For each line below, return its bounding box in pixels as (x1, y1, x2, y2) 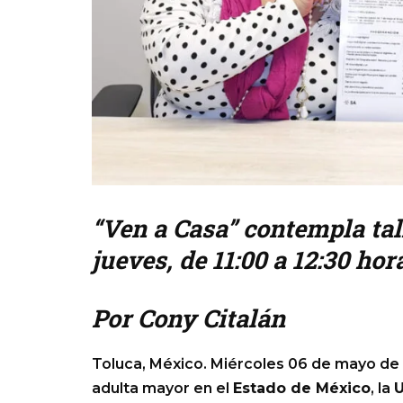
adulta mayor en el (92, 380, 233, 397)
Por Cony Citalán (92, 302, 285, 334)
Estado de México (233, 380, 371, 397)
